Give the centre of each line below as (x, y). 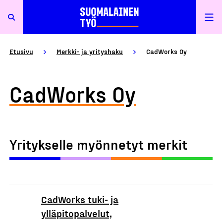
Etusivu (21, 51)
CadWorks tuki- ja (80, 199)
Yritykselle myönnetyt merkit (98, 144)
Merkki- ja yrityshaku (90, 51)
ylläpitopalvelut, (77, 213)
